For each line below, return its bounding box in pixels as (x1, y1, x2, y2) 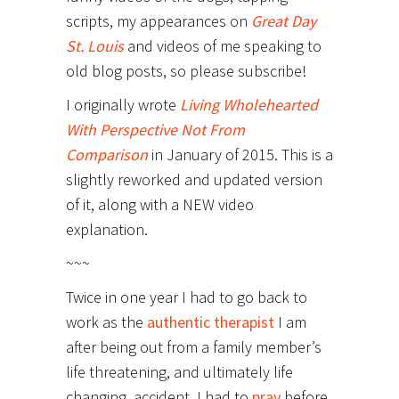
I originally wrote (66, 94, 180, 115)
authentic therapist (147, 312, 274, 332)
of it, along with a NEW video (66, 194, 254, 215)
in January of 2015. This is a (148, 144, 333, 165)
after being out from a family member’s (66, 337, 322, 357)
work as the (66, 312, 147, 332)
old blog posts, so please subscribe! (66, 61, 306, 81)
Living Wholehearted (180, 94, 318, 115)
